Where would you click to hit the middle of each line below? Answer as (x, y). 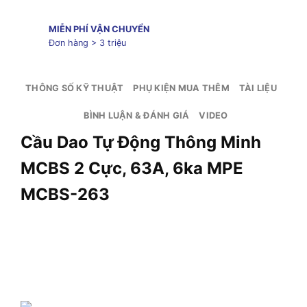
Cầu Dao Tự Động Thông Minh (141, 142)
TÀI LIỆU (258, 88)
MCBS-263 (147, 194)
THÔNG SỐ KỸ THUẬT (75, 88)
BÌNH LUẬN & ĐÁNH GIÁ (137, 115)
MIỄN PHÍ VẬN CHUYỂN (99, 29)
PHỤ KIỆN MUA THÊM (181, 88)
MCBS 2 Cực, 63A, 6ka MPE (132, 168)
